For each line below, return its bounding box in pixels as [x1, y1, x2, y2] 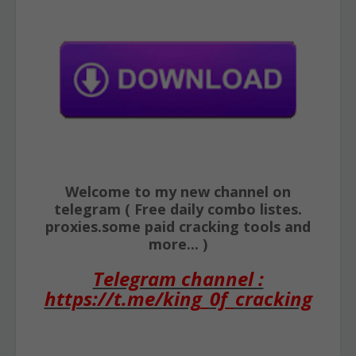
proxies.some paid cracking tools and [45, 217, 311, 236]
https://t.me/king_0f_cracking [44, 285, 312, 311]
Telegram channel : [92, 265, 264, 292]
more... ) [149, 234, 207, 253]
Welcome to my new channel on [65, 182, 291, 201]
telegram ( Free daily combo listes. [54, 199, 302, 219]
